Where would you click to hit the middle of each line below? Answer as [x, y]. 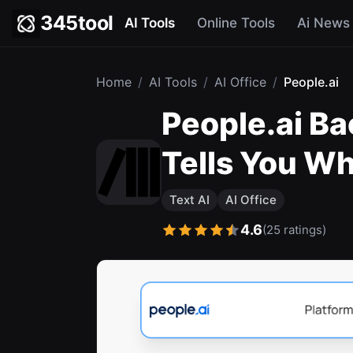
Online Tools [236, 23]
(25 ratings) [294, 229]
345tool [77, 23]
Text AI [190, 200]
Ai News [323, 23]
